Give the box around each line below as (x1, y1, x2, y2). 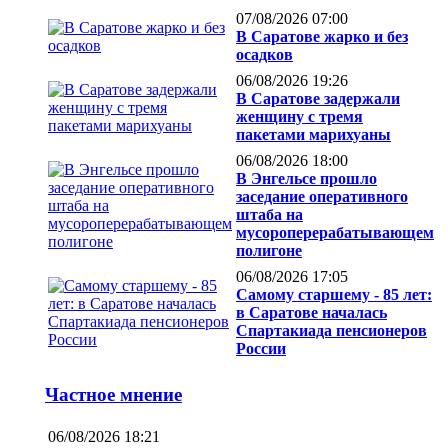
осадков (236, 46, 293, 64)
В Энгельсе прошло (236, 170, 377, 188)
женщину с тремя (236, 108, 363, 126)
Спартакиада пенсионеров (236, 322, 427, 340)
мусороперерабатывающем (236, 224, 434, 242)
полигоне (236, 242, 302, 260)
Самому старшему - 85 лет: (236, 286, 432, 304)
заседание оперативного (236, 188, 408, 206)
